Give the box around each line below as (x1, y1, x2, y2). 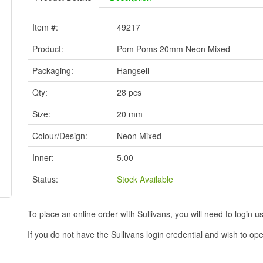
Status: (32, 173, 59, 186)
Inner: (32, 151, 55, 164)
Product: (32, 43, 64, 55)
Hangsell (117, 65, 150, 77)
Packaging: (32, 65, 74, 77)
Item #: (32, 21, 59, 33)
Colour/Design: (32, 130, 88, 142)
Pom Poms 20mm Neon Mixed (117, 43, 231, 55)
